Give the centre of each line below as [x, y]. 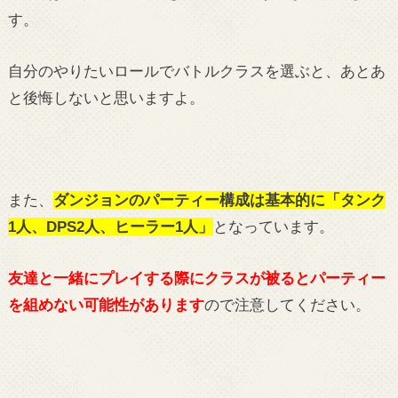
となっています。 [273, 227]
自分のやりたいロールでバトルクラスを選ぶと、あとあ [196, 71]
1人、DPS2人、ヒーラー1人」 [110, 227]
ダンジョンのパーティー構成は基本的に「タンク [219, 200]
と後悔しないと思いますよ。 [106, 97]
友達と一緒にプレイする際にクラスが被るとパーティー [196, 278]
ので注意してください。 [287, 304]
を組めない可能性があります [106, 304]
